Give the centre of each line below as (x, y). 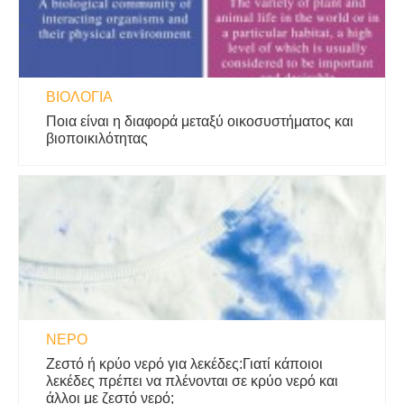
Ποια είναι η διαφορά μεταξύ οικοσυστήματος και (200, 121)
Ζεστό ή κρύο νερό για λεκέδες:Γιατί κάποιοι (184, 364)
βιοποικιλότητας (97, 138)
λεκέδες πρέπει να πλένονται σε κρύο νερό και (192, 381)
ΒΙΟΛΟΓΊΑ (79, 97)
